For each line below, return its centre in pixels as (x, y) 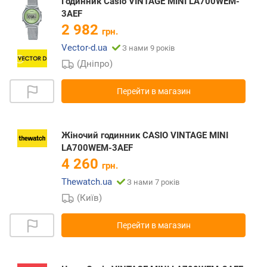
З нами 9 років (148, 48)
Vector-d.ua (84, 48)
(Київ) (90, 198)
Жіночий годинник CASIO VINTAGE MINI (145, 136)
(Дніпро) (95, 64)
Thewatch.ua (87, 182)
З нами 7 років (153, 182)
